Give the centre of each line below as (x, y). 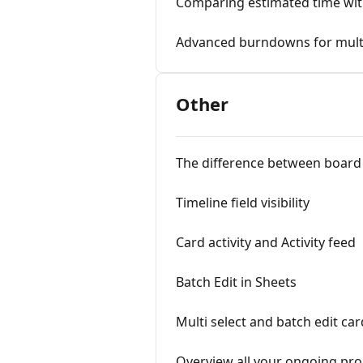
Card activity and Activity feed (266, 242)
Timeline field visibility (243, 203)
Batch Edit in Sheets (236, 282)
